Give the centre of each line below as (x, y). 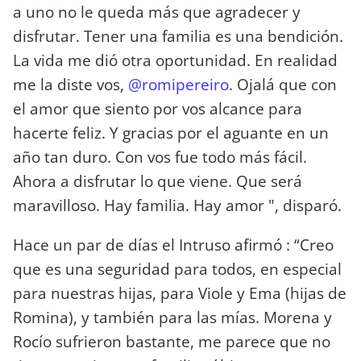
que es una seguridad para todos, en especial (177, 268)
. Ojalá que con (283, 84)
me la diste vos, (71, 84)
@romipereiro (178, 84)
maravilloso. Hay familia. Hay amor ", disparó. (177, 205)
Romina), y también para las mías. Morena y (172, 317)
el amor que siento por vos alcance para (158, 108)
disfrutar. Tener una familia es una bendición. (178, 35)
